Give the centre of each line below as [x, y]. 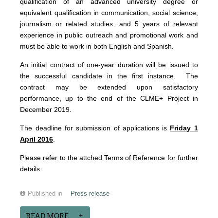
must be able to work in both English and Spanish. [97, 46]
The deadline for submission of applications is [95, 128]
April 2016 [37, 139]
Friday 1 [184, 128]
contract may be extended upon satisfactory [109, 87]
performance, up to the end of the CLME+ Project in [109, 99]
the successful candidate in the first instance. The [109, 76]
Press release [90, 194]
